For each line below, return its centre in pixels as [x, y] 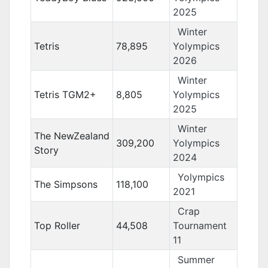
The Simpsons [66, 184]
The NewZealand [71, 136]
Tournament [200, 226]
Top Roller [57, 226]
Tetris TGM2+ [65, 95]
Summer [196, 260]
